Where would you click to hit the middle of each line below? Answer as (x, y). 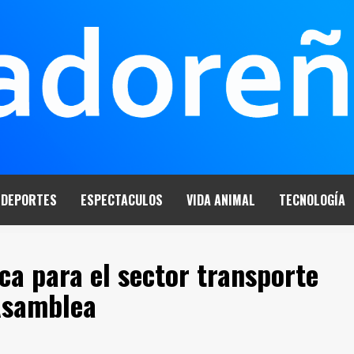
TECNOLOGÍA (312, 200)
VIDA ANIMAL (221, 200)
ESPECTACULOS (122, 200)
